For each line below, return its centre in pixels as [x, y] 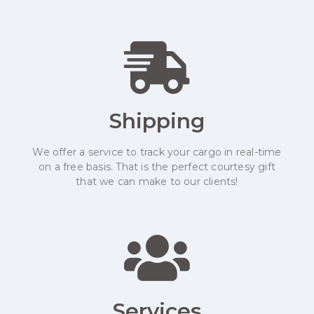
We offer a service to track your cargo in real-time [157, 152]
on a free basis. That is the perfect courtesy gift [157, 167]
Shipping [157, 121]
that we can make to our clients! [157, 182]
